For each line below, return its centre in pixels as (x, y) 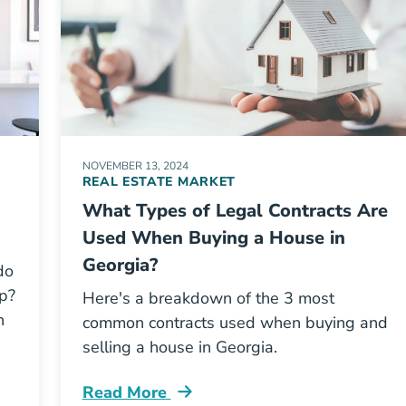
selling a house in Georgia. (179, 347)
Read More (126, 392)
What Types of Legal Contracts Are (235, 211)
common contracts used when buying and (235, 323)
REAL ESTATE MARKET (159, 182)
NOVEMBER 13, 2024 (135, 166)
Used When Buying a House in (213, 238)
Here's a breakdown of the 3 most (208, 298)
